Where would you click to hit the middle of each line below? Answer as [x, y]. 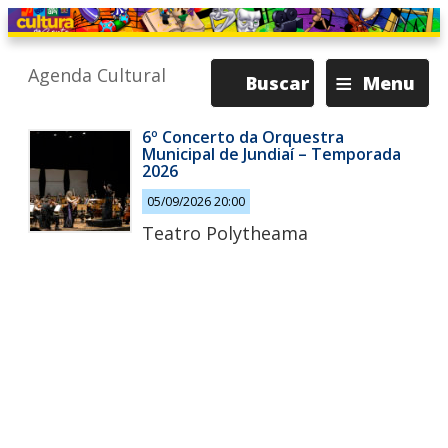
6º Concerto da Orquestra [243, 137]
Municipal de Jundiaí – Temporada [271, 154]
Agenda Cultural [97, 75]
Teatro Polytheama [225, 232]
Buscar [277, 83]
